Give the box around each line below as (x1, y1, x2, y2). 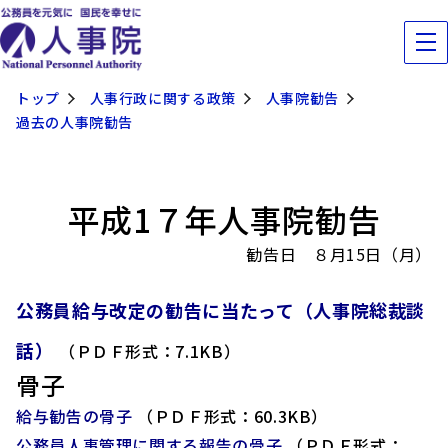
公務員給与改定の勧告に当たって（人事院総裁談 (16, 297, 426, 323)
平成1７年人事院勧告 (67, 196, 381, 242)
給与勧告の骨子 (16, 404, 133, 428)
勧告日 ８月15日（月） (246, 242, 432, 266)
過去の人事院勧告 (16, 112, 134, 132)
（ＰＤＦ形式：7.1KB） (58, 339, 241, 363)
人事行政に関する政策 (89, 88, 236, 108)
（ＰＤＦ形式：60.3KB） (137, 404, 329, 428)
